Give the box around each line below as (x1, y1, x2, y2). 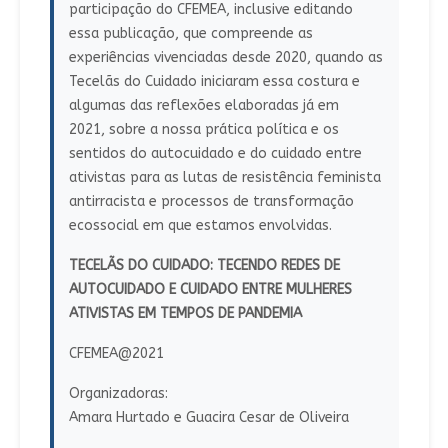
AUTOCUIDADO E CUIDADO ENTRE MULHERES (68, 281, 352, 299)
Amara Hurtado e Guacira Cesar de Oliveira (68, 409, 349, 427)
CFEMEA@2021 (68, 345, 164, 363)
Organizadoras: (68, 385, 168, 403)
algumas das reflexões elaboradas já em (68, 97, 339, 115)
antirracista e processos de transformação (68, 193, 354, 211)
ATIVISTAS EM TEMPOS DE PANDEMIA (68, 305, 302, 323)
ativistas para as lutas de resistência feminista (68, 169, 381, 187)
